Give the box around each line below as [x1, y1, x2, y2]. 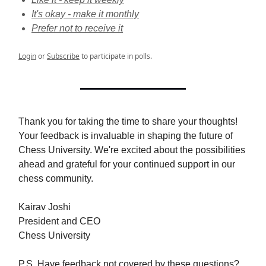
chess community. [18, 173, 93, 183]
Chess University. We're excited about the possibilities [18, 145, 245, 155]
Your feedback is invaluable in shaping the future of [18, 131, 233, 141]
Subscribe [47, 51, 80, 61]
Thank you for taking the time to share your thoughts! [18, 116, 237, 126]
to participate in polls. [80, 51, 152, 61]
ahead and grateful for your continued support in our [18, 159, 235, 169]
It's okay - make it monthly [31, 9, 139, 19]
